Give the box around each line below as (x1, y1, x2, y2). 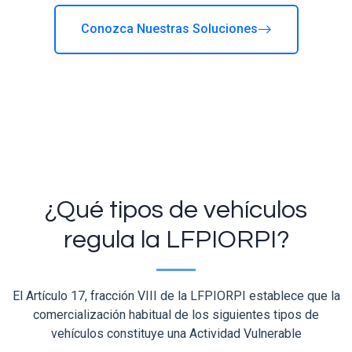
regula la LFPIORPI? (63, 226, 289, 253)
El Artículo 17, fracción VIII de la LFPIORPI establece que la (12, 288, 340, 303)
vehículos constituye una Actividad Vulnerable (50, 325, 302, 341)
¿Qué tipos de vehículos (45, 196, 307, 223)
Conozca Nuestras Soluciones (80, 21, 258, 37)
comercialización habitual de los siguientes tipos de (33, 306, 319, 322)
